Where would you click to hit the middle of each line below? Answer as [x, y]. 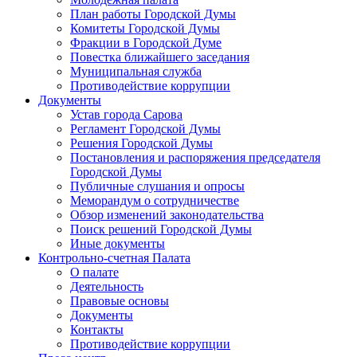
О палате [94, 272]
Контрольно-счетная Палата [114, 258]
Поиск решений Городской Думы [161, 229]
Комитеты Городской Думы [145, 28]
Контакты [97, 330]
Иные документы [118, 243]
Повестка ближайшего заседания [160, 57]
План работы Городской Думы [153, 14]
